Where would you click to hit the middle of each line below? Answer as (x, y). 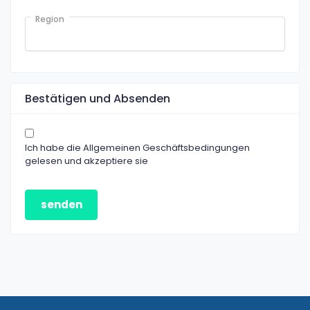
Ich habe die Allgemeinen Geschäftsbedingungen (137, 148)
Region (50, 19)
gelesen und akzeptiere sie (86, 161)
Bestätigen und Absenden (98, 99)
